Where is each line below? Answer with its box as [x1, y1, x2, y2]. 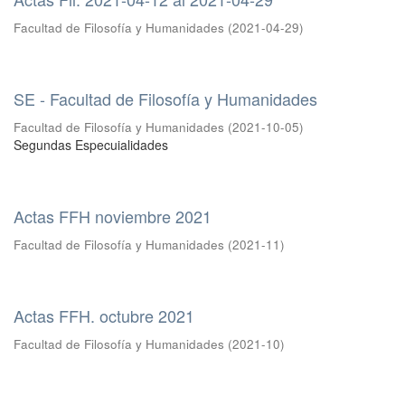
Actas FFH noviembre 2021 [14, 204, 212, 228]
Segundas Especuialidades [14, 136, 168, 154]
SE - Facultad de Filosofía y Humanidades [14, 87, 317, 110]
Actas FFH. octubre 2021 [14, 304, 194, 327]
